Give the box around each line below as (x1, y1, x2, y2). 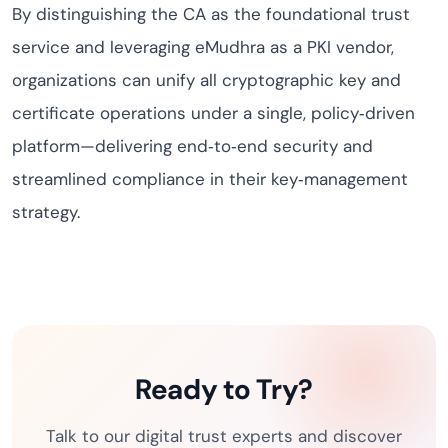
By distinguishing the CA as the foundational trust (12, 3, 410, 25)
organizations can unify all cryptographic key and (12, 69, 401, 91)
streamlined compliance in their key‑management (12, 168, 408, 190)
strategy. (12, 201, 80, 223)
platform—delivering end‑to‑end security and (12, 135, 373, 157)
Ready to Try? (134, 371, 314, 408)
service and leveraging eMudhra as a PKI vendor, (12, 36, 394, 58)
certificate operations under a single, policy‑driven (12, 102, 415, 124)
